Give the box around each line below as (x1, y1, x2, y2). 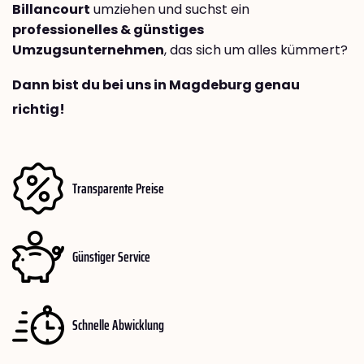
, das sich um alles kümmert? (164, 41, 348, 60)
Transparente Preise (72, 176, 164, 200)
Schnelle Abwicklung (72, 313, 164, 336)
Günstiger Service (72, 245, 150, 268)
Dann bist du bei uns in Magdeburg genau (12, 76, 300, 95)
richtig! (12, 100, 65, 119)
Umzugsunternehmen (12, 41, 164, 60)
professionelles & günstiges (12, 20, 204, 40)
